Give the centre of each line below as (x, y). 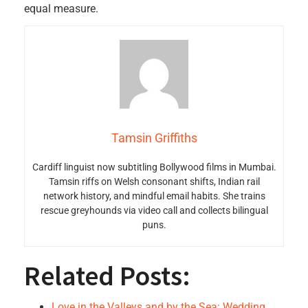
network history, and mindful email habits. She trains (154, 196)
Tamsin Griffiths (154, 138)
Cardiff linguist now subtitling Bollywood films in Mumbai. (154, 167)
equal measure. (61, 9)
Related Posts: (107, 276)
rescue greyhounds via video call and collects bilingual (154, 210)
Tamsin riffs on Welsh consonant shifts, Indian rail (154, 181)
